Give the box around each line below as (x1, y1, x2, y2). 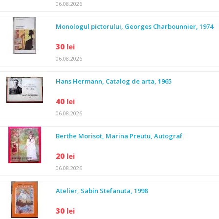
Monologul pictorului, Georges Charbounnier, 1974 (56, 22, 213, 31)
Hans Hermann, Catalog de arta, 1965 (56, 77, 172, 86)
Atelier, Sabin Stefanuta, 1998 (56, 186, 148, 195)
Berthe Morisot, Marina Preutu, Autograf (56, 131, 182, 140)
